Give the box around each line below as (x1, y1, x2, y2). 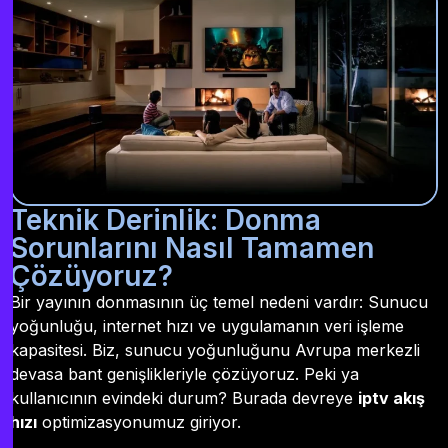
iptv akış (358, 388, 425, 409)
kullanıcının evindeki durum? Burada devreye (10, 388, 358, 409)
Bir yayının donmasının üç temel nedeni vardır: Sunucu (10, 292, 428, 313)
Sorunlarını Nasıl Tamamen (10, 231, 374, 266)
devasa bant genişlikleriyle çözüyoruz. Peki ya (10, 364, 359, 385)
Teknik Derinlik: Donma (10, 203, 321, 238)
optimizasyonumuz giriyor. (37, 412, 241, 433)
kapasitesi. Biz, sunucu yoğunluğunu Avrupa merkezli (10, 340, 420, 361)
